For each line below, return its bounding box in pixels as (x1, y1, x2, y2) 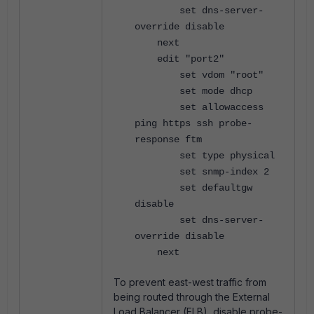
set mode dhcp (135, 86, 252, 97)
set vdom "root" (135, 69, 264, 81)
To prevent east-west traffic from (114, 276, 266, 289)
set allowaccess (135, 102, 264, 114)
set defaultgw (135, 182, 252, 194)
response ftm (135, 134, 202, 146)
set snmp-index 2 (135, 166, 269, 178)
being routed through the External (114, 291, 270, 303)
